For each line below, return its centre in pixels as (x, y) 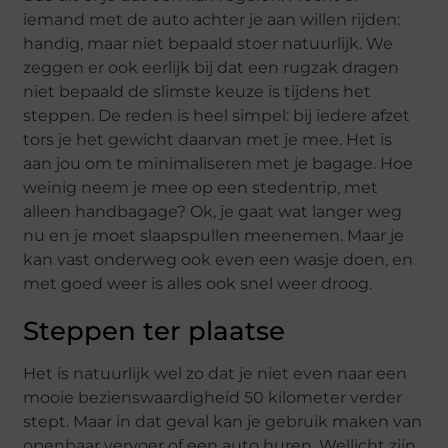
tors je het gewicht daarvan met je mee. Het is (208, 140)
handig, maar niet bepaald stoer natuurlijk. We (208, 44)
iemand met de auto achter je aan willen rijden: (212, 20)
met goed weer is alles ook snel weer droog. (198, 284)
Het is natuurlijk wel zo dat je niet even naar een (215, 374)
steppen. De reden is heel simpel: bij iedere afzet (217, 116)
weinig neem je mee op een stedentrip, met (201, 188)
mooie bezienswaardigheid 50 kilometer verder (213, 398)
